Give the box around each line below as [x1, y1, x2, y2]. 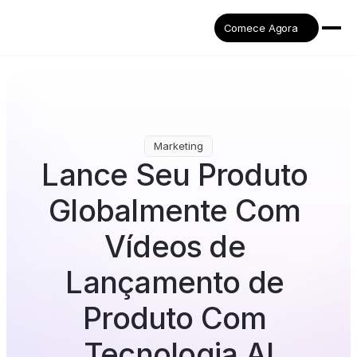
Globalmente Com [49, 192, 301, 229]
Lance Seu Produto [41, 156, 308, 193]
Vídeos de [104, 228, 245, 265]
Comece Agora [223, 22, 298, 34]
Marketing [154, 139, 203, 152]
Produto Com [83, 300, 267, 336]
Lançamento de [65, 264, 284, 300]
